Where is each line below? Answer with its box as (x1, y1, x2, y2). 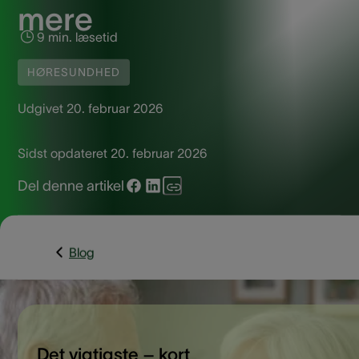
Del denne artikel (18, 177, 124, 194)
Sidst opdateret (18, 145, 107, 160)
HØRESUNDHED (27, 65, 120, 79)
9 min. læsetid (37, 29, 118, 44)
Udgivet (18, 100, 63, 115)
